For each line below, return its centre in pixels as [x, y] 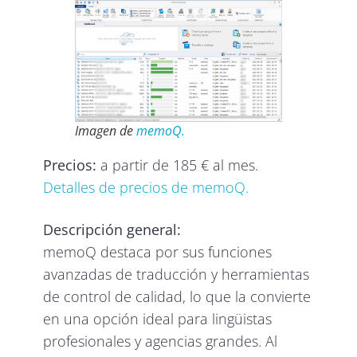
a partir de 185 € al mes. [178, 165]
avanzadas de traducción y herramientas [177, 274]
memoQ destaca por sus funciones [158, 251]
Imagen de [106, 130]
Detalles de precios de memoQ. [146, 187]
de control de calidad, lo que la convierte [177, 296]
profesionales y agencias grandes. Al [161, 341]
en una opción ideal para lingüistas [158, 318]
